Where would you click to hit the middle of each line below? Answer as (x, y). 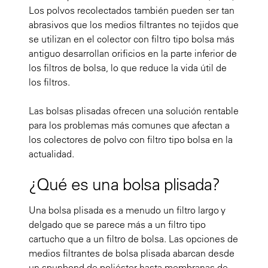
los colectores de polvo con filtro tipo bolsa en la (131, 140)
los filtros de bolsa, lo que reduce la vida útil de (128, 68)
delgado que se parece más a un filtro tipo (117, 225)
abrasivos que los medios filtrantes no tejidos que (134, 25)
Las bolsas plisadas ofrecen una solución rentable (134, 111)
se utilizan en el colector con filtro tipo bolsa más (132, 39)
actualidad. (51, 154)
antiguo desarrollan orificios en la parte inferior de (133, 54)
